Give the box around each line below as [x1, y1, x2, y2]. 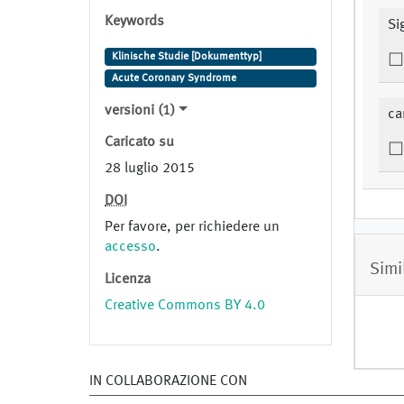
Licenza [105, 271, 151, 287]
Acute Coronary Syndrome [111, 72, 236, 84]
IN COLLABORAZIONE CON [89, 373, 247, 389]
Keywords [105, 14, 164, 29]
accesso [105, 239, 156, 254]
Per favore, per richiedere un [105, 219, 280, 234]
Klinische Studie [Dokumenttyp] [111, 50, 262, 62]
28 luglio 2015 [105, 161, 195, 176]
